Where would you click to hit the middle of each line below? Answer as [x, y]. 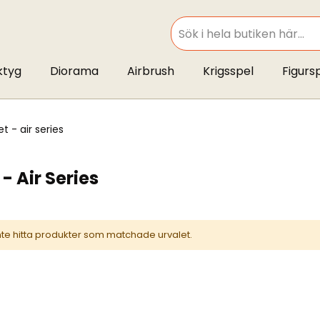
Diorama [74, 71]
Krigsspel [228, 71]
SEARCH [186, 41]
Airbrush [150, 71]
